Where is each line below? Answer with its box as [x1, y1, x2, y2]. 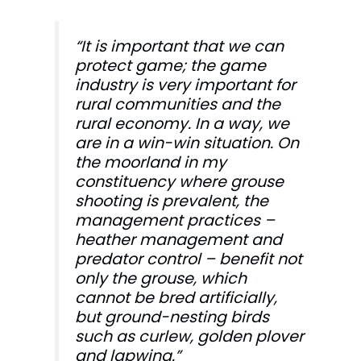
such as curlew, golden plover [75, 325, 305, 347]
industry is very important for [75, 73, 297, 96]
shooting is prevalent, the [75, 189, 269, 212]
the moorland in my [75, 151, 227, 173]
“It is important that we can [75, 35, 284, 57]
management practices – [75, 209, 276, 231]
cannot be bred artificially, [75, 286, 278, 309]
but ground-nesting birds [75, 305, 270, 328]
